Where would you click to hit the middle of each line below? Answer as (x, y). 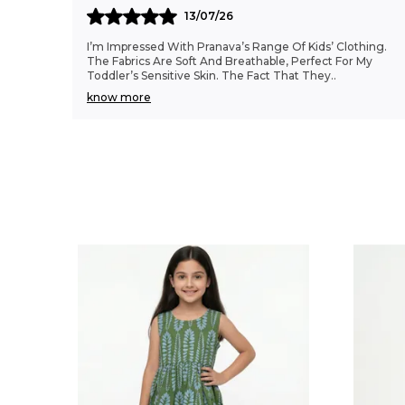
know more (119, 97)
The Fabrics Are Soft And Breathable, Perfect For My (230, 61)
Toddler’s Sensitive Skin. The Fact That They (209, 75)
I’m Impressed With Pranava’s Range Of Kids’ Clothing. (237, 47)
